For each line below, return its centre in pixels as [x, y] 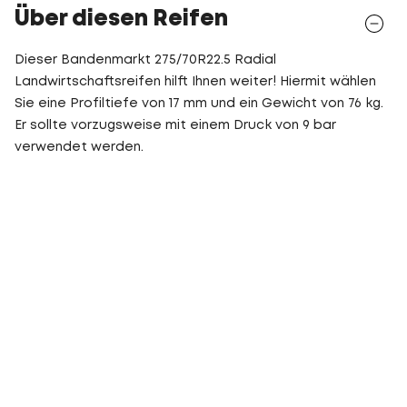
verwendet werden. [79, 147]
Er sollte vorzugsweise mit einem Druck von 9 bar [175, 125]
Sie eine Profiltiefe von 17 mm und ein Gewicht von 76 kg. [199, 104]
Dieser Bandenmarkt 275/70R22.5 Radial [145, 60]
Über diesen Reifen [121, 20]
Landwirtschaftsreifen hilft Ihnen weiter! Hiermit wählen [195, 82]
